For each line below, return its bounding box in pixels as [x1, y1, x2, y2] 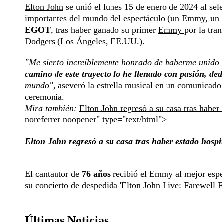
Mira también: [25, 103, 79, 113]
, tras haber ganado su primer [51, 25, 158, 35]
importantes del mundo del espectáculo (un [25, 13, 182, 24]
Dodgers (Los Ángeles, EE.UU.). [25, 36, 145, 47]
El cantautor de [25, 169, 82, 179]
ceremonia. [25, 92, 64, 102]
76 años [82, 169, 113, 179]
